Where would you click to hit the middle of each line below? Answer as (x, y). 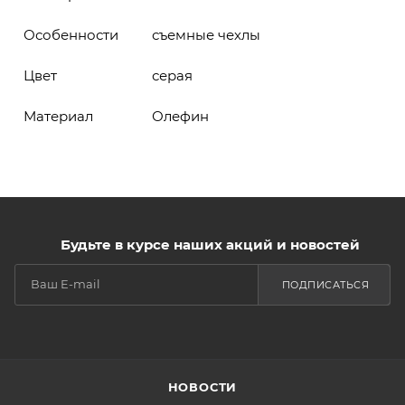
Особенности (71, 35)
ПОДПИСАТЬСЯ (325, 284)
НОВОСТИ (202, 387)
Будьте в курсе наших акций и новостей (210, 245)
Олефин (180, 117)
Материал (58, 117)
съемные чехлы (206, 35)
